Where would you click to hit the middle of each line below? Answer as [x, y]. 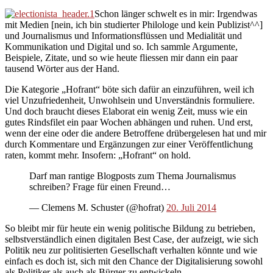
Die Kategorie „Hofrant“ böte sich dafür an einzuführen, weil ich [129, 89]
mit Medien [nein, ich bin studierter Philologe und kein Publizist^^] [134, 24]
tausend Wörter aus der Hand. [62, 68]
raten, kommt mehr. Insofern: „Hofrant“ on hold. [98, 155]
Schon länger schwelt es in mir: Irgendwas [176, 13]
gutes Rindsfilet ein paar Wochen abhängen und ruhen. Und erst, [129, 122]
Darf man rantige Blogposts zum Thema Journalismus [133, 175]
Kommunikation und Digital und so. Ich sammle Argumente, [121, 46]
